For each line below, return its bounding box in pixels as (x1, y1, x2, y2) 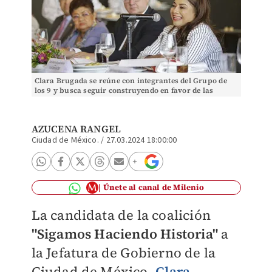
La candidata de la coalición (31, 206, 211, 224)
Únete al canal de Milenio (103, 182, 204, 192)
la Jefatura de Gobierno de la (31, 243, 216, 262)
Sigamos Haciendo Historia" (36, 225, 218, 243)
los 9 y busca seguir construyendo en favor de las (34, 86, 214, 95)
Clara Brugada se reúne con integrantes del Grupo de (34, 76, 227, 86)
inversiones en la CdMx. (34, 95, 122, 105)
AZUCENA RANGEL (31, 122, 121, 135)
